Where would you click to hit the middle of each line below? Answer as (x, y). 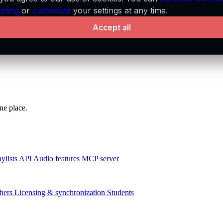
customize (52, 10)
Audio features (56, 159)
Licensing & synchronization (60, 192)
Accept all (111, 27)
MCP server (100, 159)
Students (120, 192)
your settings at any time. (119, 10)
